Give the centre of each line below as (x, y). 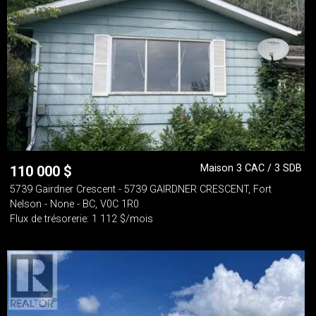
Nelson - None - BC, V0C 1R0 (74, 204)
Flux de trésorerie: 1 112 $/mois (81, 219)
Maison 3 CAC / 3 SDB (251, 168)
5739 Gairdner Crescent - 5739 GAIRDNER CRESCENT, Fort (141, 189)
